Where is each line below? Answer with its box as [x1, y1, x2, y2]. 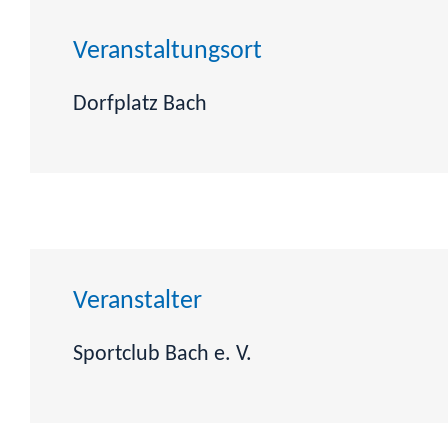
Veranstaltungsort [72, 37, 262, 65]
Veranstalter [72, 287, 202, 315]
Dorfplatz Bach [72, 94, 207, 116]
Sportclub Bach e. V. [72, 344, 252, 366]
